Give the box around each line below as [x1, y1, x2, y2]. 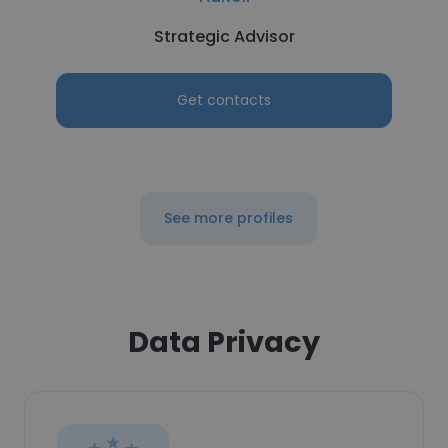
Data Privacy [128, 322, 320, 362]
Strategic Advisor [153, 25, 295, 48]
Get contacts [177, 90, 271, 110]
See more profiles [163, 208, 293, 228]
